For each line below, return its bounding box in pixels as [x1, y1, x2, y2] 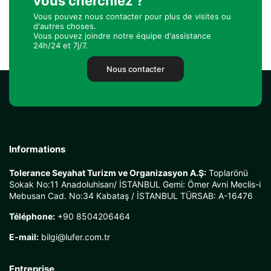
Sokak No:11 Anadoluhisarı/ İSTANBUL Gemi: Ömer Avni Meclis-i [9, 179, 261, 189]
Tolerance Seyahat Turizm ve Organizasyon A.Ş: [9, 168, 206, 178]
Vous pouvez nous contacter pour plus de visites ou [33, 11, 231, 21]
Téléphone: [9, 211, 55, 221]
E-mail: [9, 232, 39, 242]
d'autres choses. [33, 21, 96, 31]
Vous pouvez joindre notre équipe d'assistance [33, 31, 211, 41]
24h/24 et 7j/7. [33, 41, 88, 50]
